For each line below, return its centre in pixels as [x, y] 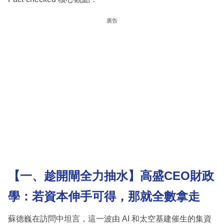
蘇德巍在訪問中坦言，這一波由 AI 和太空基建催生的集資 [110, 218]
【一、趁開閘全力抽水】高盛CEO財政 [111, 176]
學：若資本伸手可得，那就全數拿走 [104, 196]
